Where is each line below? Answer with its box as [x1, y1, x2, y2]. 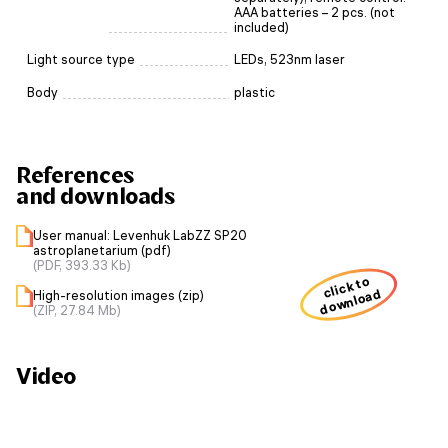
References [16, 161, 135, 188]
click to [320, 273, 372, 302]
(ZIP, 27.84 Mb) [33, 302, 121, 318]
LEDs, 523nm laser [234, 51, 345, 67]
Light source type [27, 51, 135, 67]
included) [234, 19, 289, 35]
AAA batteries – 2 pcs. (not [234, 4, 395, 20]
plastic [234, 84, 275, 100]
